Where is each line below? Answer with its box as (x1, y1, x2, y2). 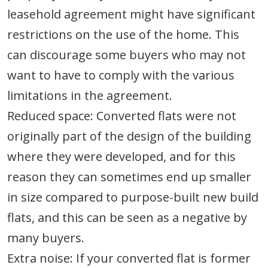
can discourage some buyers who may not (7, 47, 246, 63)
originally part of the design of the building (7, 128, 251, 145)
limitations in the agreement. (7, 87, 172, 104)
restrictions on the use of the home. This (7, 26, 239, 43)
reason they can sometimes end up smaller (7, 169, 251, 185)
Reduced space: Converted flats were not (7, 108, 236, 124)
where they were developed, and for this (7, 148, 236, 165)
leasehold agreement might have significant (7, 6, 255, 23)
